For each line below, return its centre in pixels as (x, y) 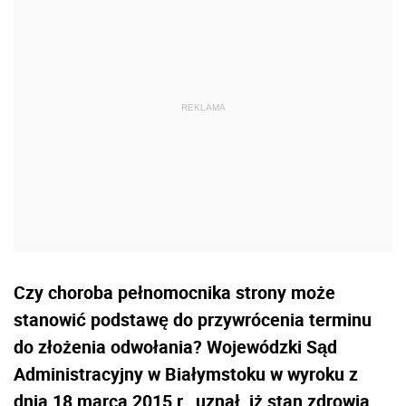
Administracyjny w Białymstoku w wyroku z (186, 373)
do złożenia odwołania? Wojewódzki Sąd (175, 346)
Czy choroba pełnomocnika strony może (174, 292)
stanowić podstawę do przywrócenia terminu (193, 319)
